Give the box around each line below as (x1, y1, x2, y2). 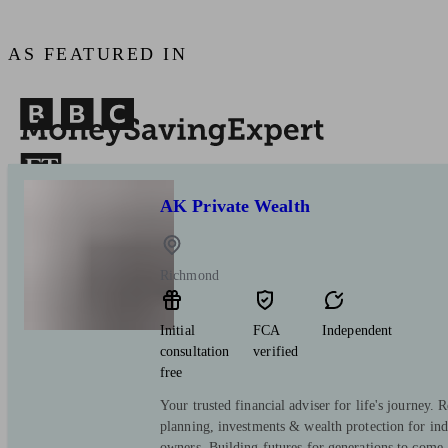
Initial (160, 323, 195, 339)
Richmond (160, 268, 219, 284)
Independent (322, 323, 393, 339)
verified (253, 344, 299, 360)
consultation (160, 344, 230, 360)
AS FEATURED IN (8, 44, 187, 65)
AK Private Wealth (160, 196, 310, 217)
